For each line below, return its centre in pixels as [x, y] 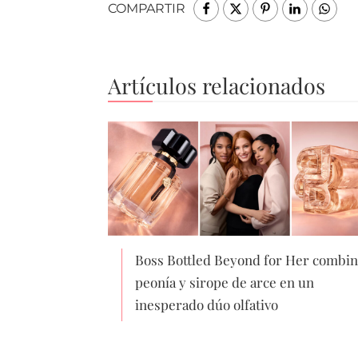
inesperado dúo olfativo [206, 305]
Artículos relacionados [216, 85]
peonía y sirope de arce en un [224, 282]
